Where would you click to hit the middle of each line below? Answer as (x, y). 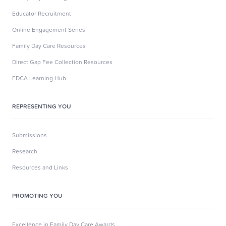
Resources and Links (40, 167)
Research (25, 151)
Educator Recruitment (42, 13)
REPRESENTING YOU (42, 106)
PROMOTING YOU (37, 195)
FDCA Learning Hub (39, 78)
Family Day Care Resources (49, 45)
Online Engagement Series (49, 29)
